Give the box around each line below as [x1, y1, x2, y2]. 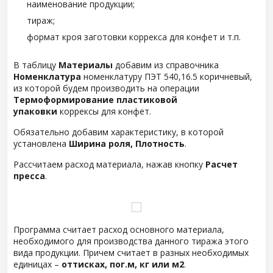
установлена [13, 138, 69, 149]
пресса [13, 170, 45, 182]
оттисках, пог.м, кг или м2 [62, 258, 184, 270]
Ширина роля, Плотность [69, 138, 185, 149]
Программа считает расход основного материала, [13, 224, 224, 235]
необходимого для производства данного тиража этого [13, 235, 249, 247]
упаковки [13, 105, 60, 117]
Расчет [205, 158, 238, 170]
